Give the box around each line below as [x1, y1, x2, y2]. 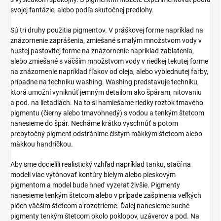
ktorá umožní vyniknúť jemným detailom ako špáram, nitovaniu [10, 88, 202, 96]
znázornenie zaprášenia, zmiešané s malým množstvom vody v [10, 36, 202, 44]
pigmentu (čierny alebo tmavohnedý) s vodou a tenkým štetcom [10, 109, 204, 117]
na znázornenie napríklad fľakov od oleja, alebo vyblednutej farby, [10, 67, 208, 75]
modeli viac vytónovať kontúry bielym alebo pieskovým [10, 170, 176, 179]
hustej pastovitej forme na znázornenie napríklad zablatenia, [10, 46, 194, 55]
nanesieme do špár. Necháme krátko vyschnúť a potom [10, 119, 178, 127]
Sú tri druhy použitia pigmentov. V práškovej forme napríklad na [10, 26, 203, 34]
